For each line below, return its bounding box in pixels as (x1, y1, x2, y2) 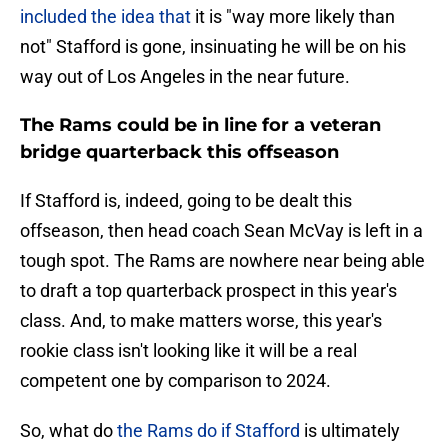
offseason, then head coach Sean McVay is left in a (20, 220, 423, 242)
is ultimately (300, 420, 400, 442)
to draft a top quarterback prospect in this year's (20, 280, 397, 302)
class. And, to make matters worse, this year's (20, 310, 382, 332)
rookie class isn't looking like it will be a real (20, 340, 357, 362)
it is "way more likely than (191, 6, 395, 28)
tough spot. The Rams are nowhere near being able (20, 250, 425, 272)
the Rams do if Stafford (117, 420, 300, 442)
